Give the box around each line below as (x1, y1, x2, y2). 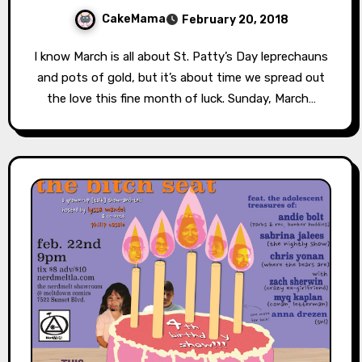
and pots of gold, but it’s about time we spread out (37, 70, 325, 86)
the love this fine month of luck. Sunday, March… (46, 91, 316, 107)
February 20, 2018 (181, 13, 288, 27)
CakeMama (101, 12, 166, 27)
